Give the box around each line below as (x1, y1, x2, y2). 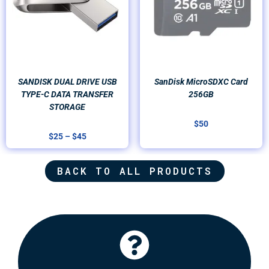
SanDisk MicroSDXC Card (154, 76, 248, 86)
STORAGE (49, 101, 85, 112)
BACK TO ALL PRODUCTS (56, 164, 213, 177)
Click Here (122, 237, 147, 243)
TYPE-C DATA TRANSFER (21, 89, 113, 99)
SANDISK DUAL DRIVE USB (17, 76, 117, 86)
